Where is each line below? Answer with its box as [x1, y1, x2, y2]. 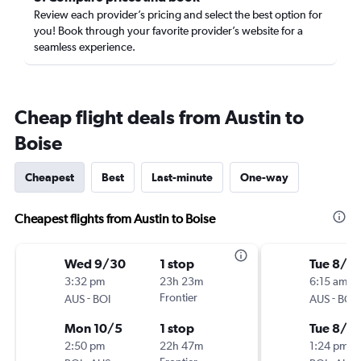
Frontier [160, 291, 197, 304]
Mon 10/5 [64, 321, 122, 335]
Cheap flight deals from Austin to [15, 106, 304, 128]
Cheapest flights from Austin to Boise [15, 211, 215, 226]
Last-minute [151, 171, 213, 184]
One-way [240, 171, 288, 184]
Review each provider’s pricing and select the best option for [34, 8, 322, 21]
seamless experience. [34, 40, 135, 53]
